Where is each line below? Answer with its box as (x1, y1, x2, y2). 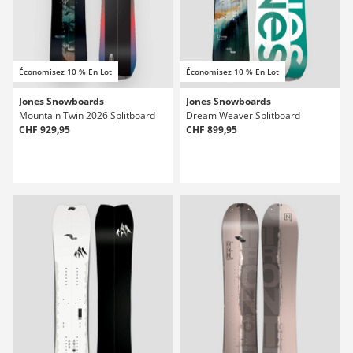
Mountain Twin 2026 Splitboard (19, 109, 155, 122)
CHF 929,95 (19, 123, 70, 136)
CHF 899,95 (186, 123, 237, 136)
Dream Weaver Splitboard (186, 109, 300, 122)
